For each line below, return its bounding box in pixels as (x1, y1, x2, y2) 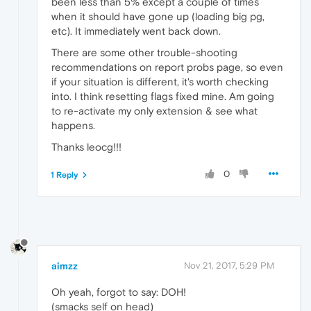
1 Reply (51, 170, 78, 180)
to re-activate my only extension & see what (51, 105, 258, 117)
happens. (51, 119, 95, 132)
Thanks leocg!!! (51, 141, 121, 153)
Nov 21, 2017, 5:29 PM (184, 260, 274, 271)
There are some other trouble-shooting (51, 47, 237, 59)
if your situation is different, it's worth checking (51, 76, 269, 88)
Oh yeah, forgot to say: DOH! (51, 285, 186, 298)
